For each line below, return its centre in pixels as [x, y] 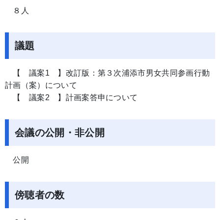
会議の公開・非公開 [60, 133]
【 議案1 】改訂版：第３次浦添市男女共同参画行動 [108, 73]
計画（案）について [41, 85]
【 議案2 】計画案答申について [71, 97]
